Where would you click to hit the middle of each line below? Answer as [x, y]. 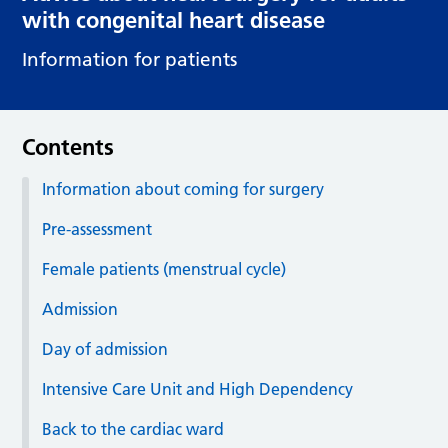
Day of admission [105, 349]
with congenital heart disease [174, 20]
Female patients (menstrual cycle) [164, 269]
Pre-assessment [97, 229]
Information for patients [130, 60]
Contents [68, 147]
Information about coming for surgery [183, 189]
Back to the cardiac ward [133, 429]
